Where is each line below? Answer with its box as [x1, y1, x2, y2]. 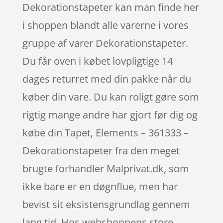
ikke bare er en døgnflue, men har [22, 180, 178, 194]
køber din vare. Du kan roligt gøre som [22, 90, 199, 104]
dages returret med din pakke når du [22, 72, 191, 86]
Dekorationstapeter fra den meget [22, 144, 180, 158]
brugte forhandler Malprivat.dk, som [22, 162, 189, 176]
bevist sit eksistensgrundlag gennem [22, 198, 190, 212]
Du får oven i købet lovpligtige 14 [22, 54, 173, 68]
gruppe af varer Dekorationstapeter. [22, 36, 188, 50]
